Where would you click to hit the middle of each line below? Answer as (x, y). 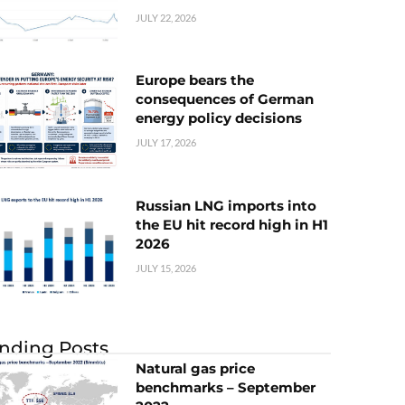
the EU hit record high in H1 (232, 224)
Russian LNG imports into (226, 205)
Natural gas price (195, 368)
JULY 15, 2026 (166, 268)
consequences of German (225, 99)
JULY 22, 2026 (166, 18)
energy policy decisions (219, 118)
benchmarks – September (226, 387)
